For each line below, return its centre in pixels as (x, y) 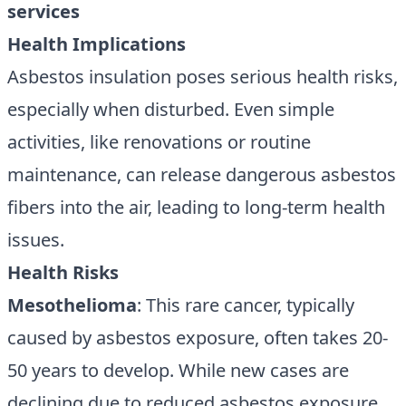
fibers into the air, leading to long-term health (196, 207)
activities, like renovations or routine (159, 142)
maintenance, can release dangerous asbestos (202, 174)
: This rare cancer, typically (246, 305)
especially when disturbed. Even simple (171, 109)
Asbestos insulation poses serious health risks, (203, 77)
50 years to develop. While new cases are (178, 370)
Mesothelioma (72, 305)
